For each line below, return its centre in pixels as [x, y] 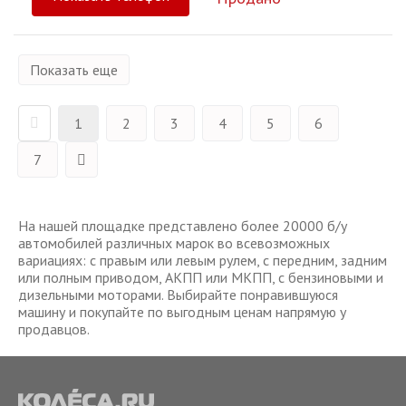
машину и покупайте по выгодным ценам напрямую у [182, 312]
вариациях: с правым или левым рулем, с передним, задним [203, 261]
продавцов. [54, 329]
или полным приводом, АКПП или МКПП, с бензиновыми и [201, 278]
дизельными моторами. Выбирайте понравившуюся [178, 295]
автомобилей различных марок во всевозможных [174, 243]
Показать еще [74, 70]
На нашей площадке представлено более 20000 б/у [183, 226]
